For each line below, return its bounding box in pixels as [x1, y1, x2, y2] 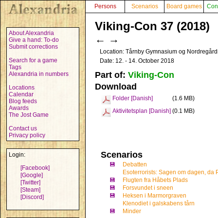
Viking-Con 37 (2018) [95, 19, 210, 33]
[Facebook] [20, 164, 50, 171]
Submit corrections [9, 43, 58, 50]
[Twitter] [20, 179, 40, 186]
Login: [9, 151, 25, 158]
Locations [9, 84, 35, 91]
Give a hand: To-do [9, 36, 59, 43]
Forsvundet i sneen [123, 184, 173, 191]
